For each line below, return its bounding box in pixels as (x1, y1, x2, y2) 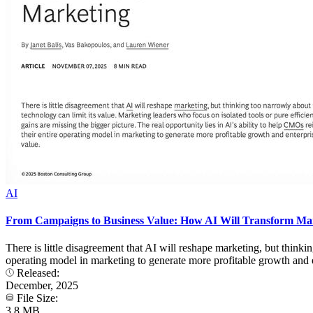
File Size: (14, 292, 61, 305)
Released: (14, 267, 62, 279)
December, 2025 (6, 279, 78, 292)
